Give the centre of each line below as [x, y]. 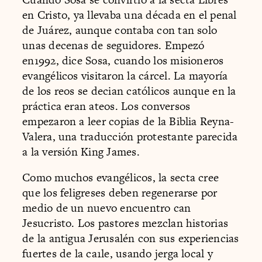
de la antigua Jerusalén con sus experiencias [131, 238]
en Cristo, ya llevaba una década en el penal [130, 15]
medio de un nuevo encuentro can [107, 208]
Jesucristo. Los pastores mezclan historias [125, 223]
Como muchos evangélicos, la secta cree [121, 177]
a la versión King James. [81, 152]
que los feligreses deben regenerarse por [120, 192]
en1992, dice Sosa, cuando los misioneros [123, 61]
